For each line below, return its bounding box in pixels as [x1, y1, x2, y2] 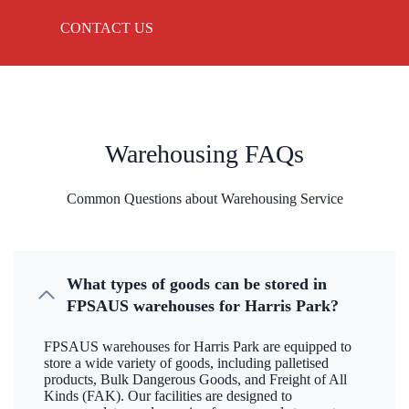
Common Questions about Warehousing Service [66, 191, 343, 207]
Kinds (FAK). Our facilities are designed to [44, 388, 292, 404]
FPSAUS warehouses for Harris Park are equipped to [44, 339, 351, 355]
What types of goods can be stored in [67, 275, 327, 294]
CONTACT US [60, 20, 153, 37]
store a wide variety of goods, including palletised [44, 355, 329, 372]
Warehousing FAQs [105, 140, 304, 169]
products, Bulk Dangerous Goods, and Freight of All [44, 372, 347, 388]
